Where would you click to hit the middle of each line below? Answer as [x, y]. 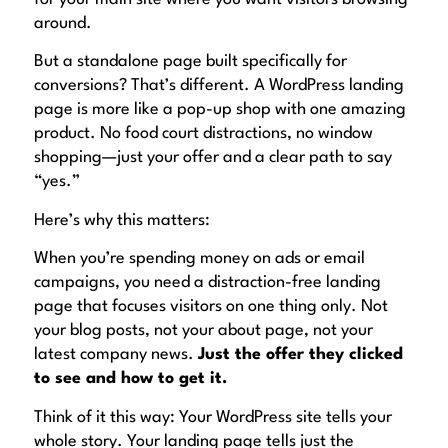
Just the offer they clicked [300, 355]
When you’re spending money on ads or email [199, 259]
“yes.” [57, 182]
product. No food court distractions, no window [203, 134]
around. [63, 23]
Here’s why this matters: [122, 220]
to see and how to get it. [130, 379]
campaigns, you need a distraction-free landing [207, 283]
